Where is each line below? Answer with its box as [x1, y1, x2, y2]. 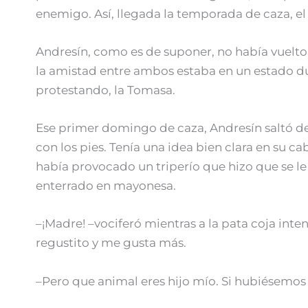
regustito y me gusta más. [36, 236, 186, 250]
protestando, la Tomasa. [36, 83, 175, 97]
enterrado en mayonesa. [36, 179, 176, 193]
